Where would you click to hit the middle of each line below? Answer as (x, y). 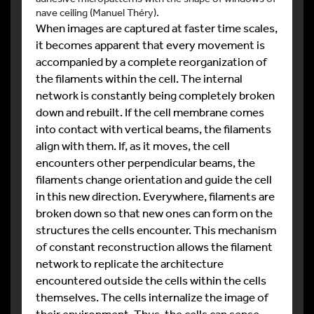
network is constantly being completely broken (155, 95)
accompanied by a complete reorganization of (151, 61)
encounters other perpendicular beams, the (145, 162)
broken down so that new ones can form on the (154, 212)
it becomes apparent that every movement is (150, 44)
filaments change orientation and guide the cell (154, 179)
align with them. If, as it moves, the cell (133, 145)
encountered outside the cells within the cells (151, 280)
